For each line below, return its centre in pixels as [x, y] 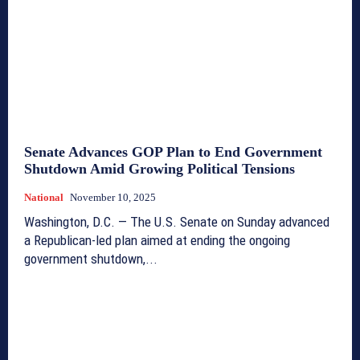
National [44, 198]
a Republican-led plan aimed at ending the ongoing [157, 241]
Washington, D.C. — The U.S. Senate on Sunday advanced [177, 222]
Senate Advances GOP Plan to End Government [173, 152]
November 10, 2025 [113, 198]
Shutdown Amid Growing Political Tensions [160, 169]
